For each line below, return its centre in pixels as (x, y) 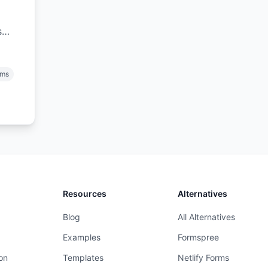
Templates (83, 258)
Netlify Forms (204, 258)
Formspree (199, 237)
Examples (82, 237)
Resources (85, 194)
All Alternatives (207, 217)
